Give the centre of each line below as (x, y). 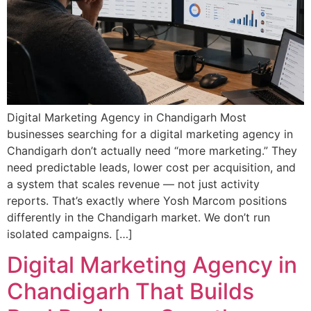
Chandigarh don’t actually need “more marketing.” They (152, 150)
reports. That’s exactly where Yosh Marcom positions (147, 200)
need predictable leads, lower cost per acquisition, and (151, 167)
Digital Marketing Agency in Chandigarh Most (127, 117)
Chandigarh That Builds (131, 291)
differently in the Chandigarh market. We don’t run (138, 217)
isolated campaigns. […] (70, 234)
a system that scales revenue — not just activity (133, 184)
